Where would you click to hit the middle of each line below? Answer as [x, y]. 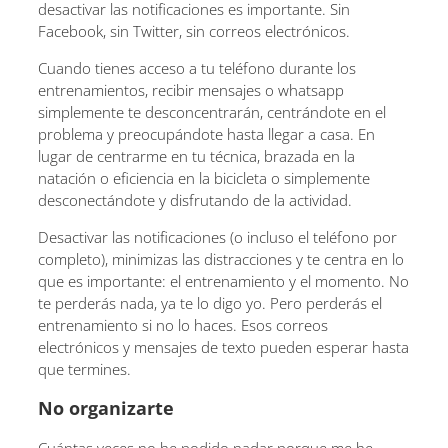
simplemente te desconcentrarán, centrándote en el [212, 112]
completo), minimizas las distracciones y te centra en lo [221, 259]
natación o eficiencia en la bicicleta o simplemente [204, 178]
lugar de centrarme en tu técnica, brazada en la [196, 156]
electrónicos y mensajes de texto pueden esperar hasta [223, 347]
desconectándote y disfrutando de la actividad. [195, 200]
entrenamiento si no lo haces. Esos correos [183, 325]
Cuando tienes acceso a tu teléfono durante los [197, 68]
